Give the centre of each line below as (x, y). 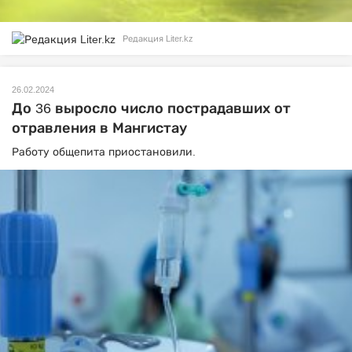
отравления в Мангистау (99, 128)
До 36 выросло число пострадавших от (151, 108)
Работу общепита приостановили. (104, 151)
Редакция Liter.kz (158, 39)
